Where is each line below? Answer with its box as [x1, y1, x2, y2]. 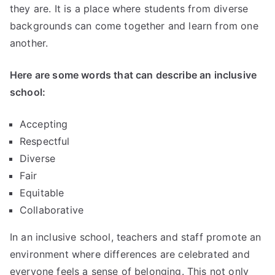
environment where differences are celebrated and [10, 247, 250, 260]
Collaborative [20, 203, 84, 216]
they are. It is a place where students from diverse [10, 2, 249, 15]
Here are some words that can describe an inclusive [10, 68, 257, 81]
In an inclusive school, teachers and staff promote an [10, 230, 261, 243]
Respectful [20, 134, 70, 147]
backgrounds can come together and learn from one [10, 19, 258, 32]
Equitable [20, 186, 64, 199]
